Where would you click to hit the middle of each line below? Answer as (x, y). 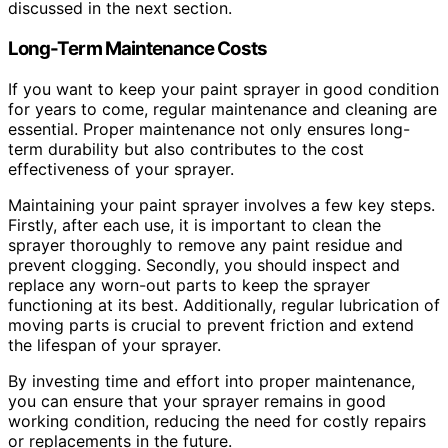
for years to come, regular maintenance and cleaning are (222, 108)
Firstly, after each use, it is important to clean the (194, 224)
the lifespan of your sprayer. (114, 344)
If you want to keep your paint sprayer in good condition (223, 88)
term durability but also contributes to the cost (186, 148)
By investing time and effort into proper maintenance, (211, 380)
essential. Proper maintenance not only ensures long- (209, 128)
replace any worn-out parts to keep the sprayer (189, 284)
